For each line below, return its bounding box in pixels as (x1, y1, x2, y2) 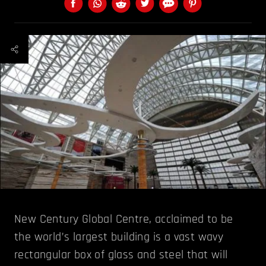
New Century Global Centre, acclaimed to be (14, 211, 233, 227)
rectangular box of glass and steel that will (14, 246, 228, 262)
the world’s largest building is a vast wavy (14, 229, 224, 245)
